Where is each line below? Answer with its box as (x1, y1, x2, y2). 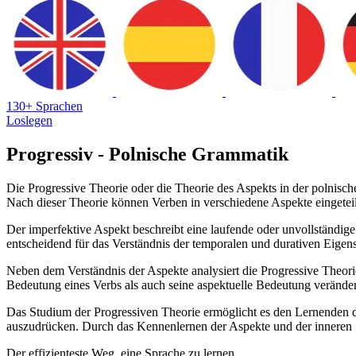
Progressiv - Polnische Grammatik (6, 143, 288, 164)
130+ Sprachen (6, 99, 83, 113)
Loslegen (6, 113, 52, 127)
